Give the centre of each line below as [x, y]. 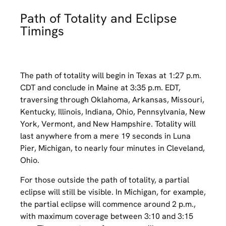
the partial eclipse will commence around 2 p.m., [108, 204]
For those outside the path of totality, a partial [105, 180]
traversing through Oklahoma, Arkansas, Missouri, [112, 100]
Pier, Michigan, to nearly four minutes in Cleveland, [112, 148]
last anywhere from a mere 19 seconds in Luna [105, 136]
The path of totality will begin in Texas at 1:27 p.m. [111, 76]
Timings [42, 31]
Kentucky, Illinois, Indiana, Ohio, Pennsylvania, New [113, 112]
